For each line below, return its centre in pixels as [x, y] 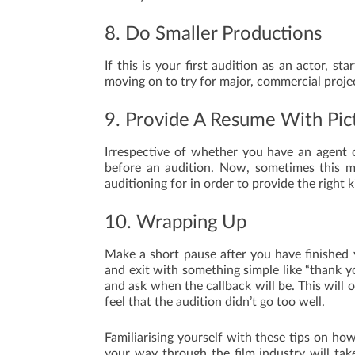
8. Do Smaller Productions [213, 34]
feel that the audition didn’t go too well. [215, 302]
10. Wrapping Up [176, 223]
